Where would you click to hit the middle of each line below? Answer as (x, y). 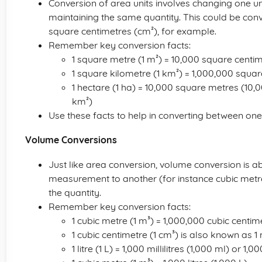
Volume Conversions (71, 140)
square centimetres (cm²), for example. (132, 31)
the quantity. (75, 192)
